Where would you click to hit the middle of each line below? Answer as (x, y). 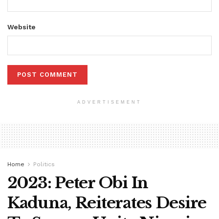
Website (22, 27)
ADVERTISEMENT (109, 102)
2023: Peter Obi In (78, 183)
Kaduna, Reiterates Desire (107, 203)
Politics (44, 164)
